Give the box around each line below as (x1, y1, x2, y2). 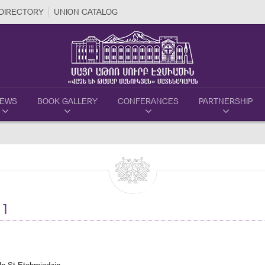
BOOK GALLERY (37, 96, 98, 106)
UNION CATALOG (54, 7, 118, 17)
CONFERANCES (118, 96, 179, 106)
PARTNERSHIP (199, 96, 253, 106)
